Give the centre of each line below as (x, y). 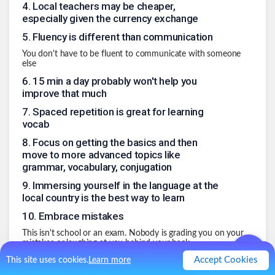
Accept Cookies (226, 260)
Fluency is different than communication (123, 37)
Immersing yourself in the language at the (126, 186)
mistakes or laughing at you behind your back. (107, 243)
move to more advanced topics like (101, 155)
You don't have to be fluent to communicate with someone (132, 54)
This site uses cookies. (47, 260)
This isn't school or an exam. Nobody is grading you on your (133, 234)
